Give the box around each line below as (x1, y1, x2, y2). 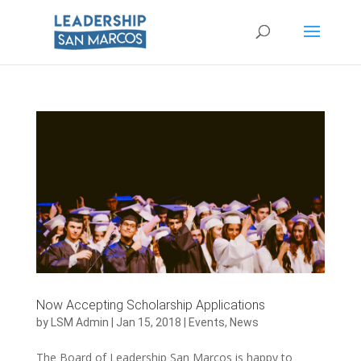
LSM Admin (50, 316, 109, 330)
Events (188, 316, 225, 330)
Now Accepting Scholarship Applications (35, 297, 265, 313)
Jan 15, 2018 (115, 316, 181, 330)
